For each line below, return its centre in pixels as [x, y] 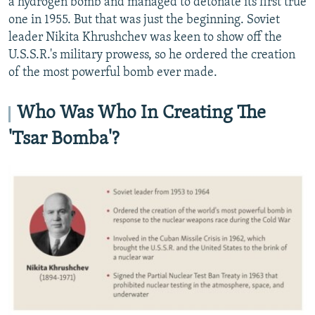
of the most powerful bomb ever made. [113, 73]
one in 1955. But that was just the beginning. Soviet [144, 20]
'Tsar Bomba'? [64, 140]
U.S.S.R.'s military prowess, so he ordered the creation [152, 56]
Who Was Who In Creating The [141, 114]
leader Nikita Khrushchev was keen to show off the [145, 38]
